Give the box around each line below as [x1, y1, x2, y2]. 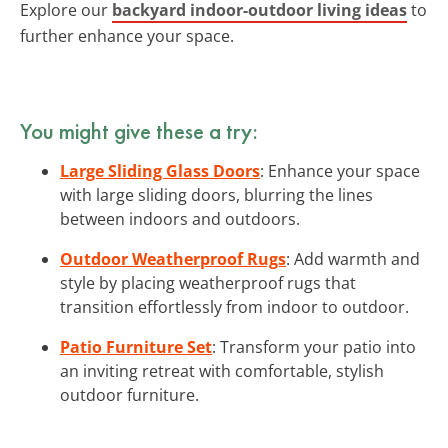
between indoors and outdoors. [60, 207, 300, 230]
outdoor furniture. [60, 383, 199, 406]
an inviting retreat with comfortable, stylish [60, 359, 384, 382]
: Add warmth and [286, 247, 420, 270]
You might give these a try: [20, 115, 258, 146]
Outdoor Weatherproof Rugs [60, 247, 286, 270]
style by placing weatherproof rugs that [60, 271, 356, 294]
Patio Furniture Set [60, 335, 212, 358]
